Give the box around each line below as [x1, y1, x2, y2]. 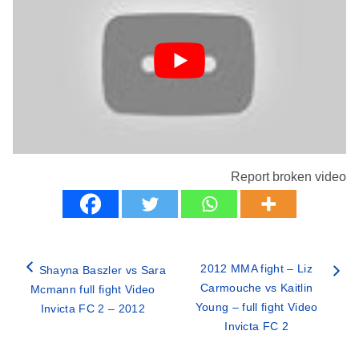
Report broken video [231, 169, 346, 184]
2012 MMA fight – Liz [200, 261, 313, 275]
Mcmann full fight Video [30, 282, 155, 296]
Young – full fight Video [195, 300, 318, 313]
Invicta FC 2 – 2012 [40, 301, 145, 315]
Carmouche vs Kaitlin [200, 280, 313, 294]
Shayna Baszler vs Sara [38, 263, 166, 276]
